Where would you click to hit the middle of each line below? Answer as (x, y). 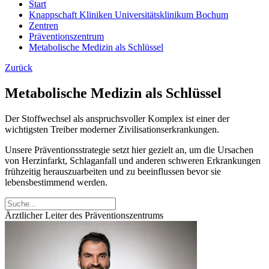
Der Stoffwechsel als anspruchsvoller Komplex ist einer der (117, 118)
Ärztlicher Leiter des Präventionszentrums (84, 215)
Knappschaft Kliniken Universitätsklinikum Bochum (128, 15)
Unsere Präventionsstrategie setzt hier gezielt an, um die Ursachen (129, 150)
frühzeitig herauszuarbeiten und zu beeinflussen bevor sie (113, 171)
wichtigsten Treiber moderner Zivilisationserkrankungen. (112, 129)
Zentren (44, 26)
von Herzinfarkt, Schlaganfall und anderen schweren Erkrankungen (133, 160)
